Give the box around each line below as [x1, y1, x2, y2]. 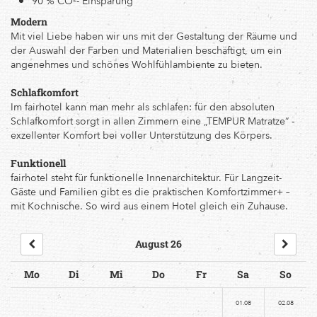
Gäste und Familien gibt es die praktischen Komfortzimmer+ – [11, 183, 290, 200]
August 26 [135, 237, 182, 250]
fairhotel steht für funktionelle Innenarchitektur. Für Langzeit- [11, 169, 282, 185]
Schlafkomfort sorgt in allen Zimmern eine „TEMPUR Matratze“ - [11, 113, 294, 129]
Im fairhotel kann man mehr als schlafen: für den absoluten [11, 98, 275, 115]
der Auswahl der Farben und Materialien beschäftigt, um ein [11, 42, 282, 58]
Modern [11, 15, 47, 28]
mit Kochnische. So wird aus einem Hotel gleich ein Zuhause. [11, 197, 288, 214]
